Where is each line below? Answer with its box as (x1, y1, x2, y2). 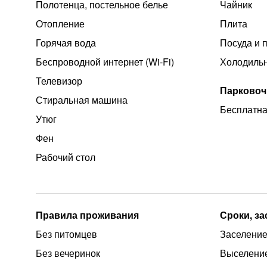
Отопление (36, 17, 85, 30)
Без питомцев (36, 227, 97, 241)
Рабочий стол (36, 150, 95, 164)
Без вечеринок (36, 246, 100, 260)
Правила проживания (36, 208, 139, 222)
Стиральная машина (36, 93, 128, 107)
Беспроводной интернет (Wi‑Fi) (36, 55, 174, 69)
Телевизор (36, 74, 82, 88)
